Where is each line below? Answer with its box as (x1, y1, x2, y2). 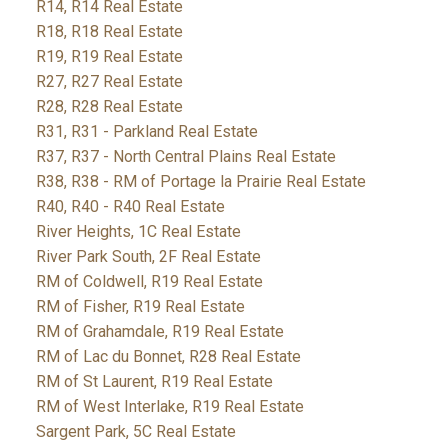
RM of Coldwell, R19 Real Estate (35, 272, 263, 292)
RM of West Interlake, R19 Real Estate (35, 397, 304, 417)
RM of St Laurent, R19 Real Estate (35, 372, 273, 392)
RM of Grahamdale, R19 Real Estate (35, 322, 284, 342)
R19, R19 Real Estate (35, 47, 183, 67)
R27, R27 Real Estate (35, 72, 183, 92)
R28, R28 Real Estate (35, 97, 183, 117)
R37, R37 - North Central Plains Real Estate (35, 147, 336, 167)
